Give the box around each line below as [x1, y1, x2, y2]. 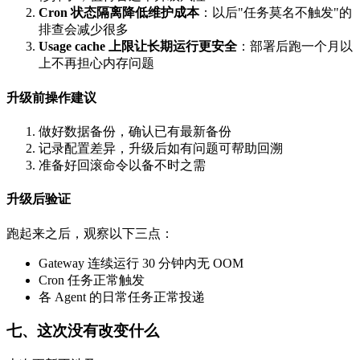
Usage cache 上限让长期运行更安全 [39, 39, 237, 54]
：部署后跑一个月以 [237, 39, 353, 54]
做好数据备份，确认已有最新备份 [39, 124, 231, 138]
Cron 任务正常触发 [39, 272, 145, 287]
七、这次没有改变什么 [6, 322, 159, 340]
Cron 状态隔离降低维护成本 [39, 6, 199, 20]
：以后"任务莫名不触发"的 [199, 6, 352, 20]
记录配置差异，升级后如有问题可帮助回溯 [39, 141, 283, 155]
